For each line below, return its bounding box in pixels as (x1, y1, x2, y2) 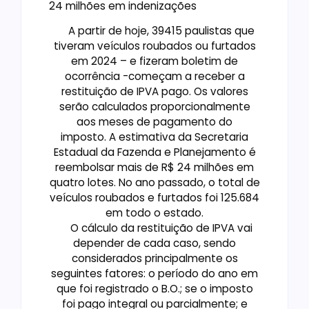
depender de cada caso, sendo (73, 236, 236, 251)
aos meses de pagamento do (77, 114, 232, 130)
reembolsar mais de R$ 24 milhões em (55, 160, 254, 175)
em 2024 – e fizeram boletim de (71, 54, 238, 69)
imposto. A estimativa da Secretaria (61, 130, 248, 145)
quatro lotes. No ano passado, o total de (49, 175, 260, 190)
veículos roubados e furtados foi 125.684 (50, 190, 259, 206)
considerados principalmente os (71, 251, 238, 266)
